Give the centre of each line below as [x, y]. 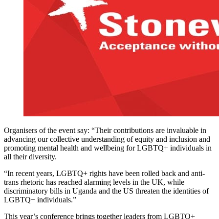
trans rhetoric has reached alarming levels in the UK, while [94, 182]
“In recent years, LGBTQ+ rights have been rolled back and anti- [104, 174]
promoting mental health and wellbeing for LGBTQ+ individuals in [108, 148]
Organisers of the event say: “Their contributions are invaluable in [105, 131]
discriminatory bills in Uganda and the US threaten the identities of [106, 191]
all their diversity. [30, 157]
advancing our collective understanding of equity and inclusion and [107, 139]
